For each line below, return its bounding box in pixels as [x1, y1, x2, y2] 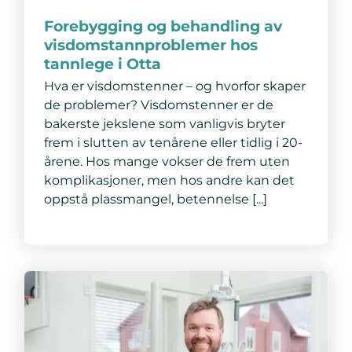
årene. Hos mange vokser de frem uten [43, 153, 290, 169]
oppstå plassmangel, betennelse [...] [43, 191, 267, 207]
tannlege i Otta [43, 53, 161, 73]
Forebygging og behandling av [43, 16, 282, 35]
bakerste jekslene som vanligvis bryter [43, 115, 285, 131]
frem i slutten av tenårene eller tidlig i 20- [43, 134, 302, 150]
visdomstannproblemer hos [43, 35, 258, 54]
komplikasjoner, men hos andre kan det [43, 172, 295, 188]
